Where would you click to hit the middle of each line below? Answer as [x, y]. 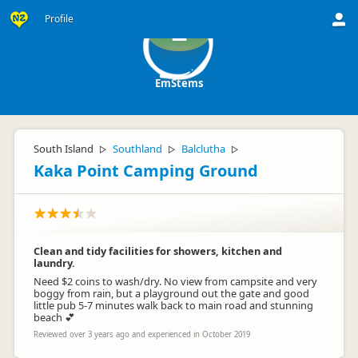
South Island [64, 149]
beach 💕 [54, 317]
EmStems [179, 83]
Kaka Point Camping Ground [146, 171]
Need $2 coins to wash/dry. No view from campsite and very [175, 281]
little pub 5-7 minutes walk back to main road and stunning [173, 305]
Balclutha [203, 149]
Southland [137, 149]
